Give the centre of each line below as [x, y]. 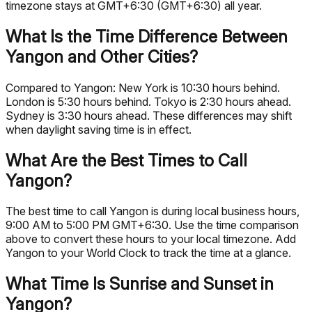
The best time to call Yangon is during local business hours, [153, 211]
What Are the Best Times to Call [126, 160]
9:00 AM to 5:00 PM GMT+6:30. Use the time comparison [152, 225]
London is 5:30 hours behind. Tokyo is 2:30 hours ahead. [148, 101]
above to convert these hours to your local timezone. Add [151, 239]
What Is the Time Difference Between [147, 36]
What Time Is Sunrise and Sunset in [140, 284]
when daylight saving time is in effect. [99, 129]
